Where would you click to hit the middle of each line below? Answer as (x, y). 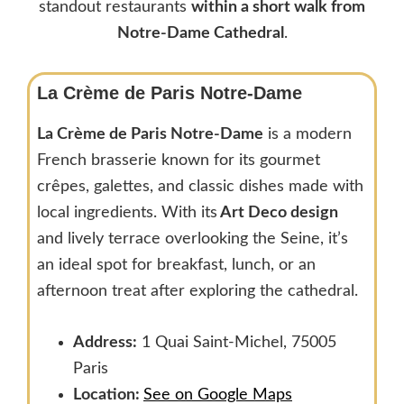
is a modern (308, 134)
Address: (105, 342)
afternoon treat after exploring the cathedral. (197, 291)
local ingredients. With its (127, 212)
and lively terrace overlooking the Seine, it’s (193, 239)
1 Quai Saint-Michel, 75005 (237, 342)
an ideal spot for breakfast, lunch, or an (176, 265)
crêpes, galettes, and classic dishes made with (200, 186)
